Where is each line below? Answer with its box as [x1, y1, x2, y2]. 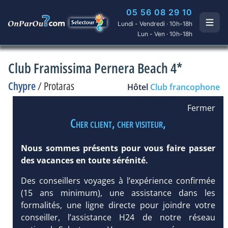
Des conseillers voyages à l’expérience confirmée [21, 175, 215, 186]
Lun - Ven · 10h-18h [137, 30, 193, 38]
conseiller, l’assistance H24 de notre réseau [21, 211, 215, 223]
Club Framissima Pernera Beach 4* [8, 59, 182, 77]
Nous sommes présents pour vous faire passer [21, 142, 215, 154]
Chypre [8, 79, 36, 93]
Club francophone [150, 81, 220, 93]
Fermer [187, 102, 215, 113]
